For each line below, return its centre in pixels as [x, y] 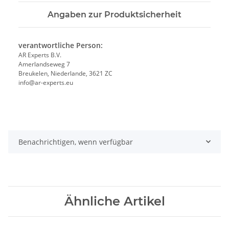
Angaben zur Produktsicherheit [114, 14]
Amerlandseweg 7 [44, 64]
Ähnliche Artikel [114, 201]
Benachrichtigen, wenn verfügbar [76, 142]
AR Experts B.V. [40, 55]
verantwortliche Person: [61, 45]
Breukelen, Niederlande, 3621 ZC [65, 73]
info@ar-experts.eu [46, 82]
